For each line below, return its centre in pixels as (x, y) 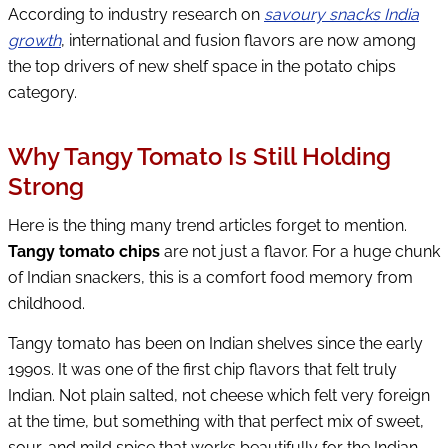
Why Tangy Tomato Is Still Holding (199, 157)
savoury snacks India (341, 15)
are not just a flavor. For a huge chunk (300, 251)
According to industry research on (136, 15)
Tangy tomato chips (84, 251)
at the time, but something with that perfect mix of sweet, (216, 421)
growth (34, 41)
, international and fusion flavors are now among (238, 41)
